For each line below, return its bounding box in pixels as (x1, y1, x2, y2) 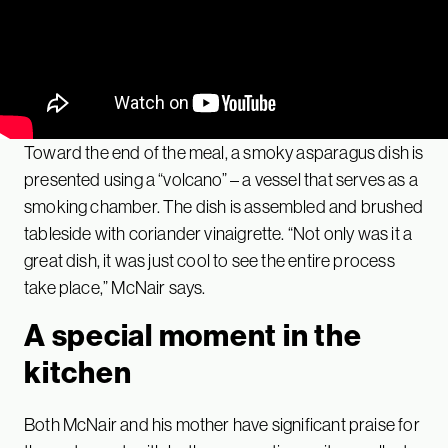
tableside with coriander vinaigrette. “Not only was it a (24, 221, 413, 245)
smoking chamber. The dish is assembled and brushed (24, 194, 423, 218)
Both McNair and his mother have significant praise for (24, 412, 420, 436)
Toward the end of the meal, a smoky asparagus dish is (24, 140, 424, 164)
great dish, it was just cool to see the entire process (24, 248, 395, 272)
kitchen (24, 352, 132, 391)
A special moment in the (24, 315, 362, 354)
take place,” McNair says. (24, 275, 206, 299)
